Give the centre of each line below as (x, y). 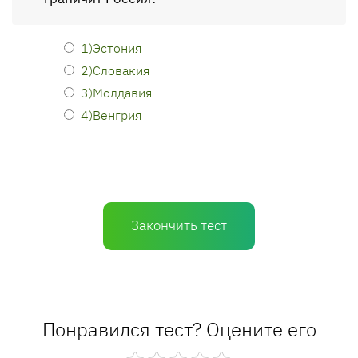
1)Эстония (111, 48)
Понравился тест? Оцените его (179, 329)
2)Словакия (115, 70)
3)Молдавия (116, 92)
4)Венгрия (111, 115)
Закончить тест (179, 225)
